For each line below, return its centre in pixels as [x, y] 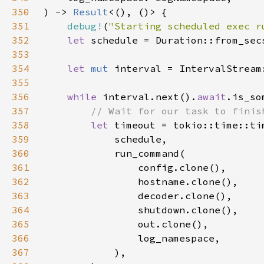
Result [91, 12]
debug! [85, 26]
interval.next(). [150, 97]
